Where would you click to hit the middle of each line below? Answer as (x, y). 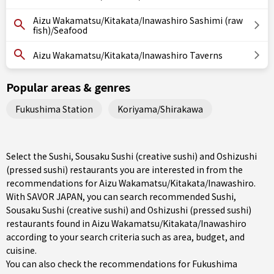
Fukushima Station (54, 109)
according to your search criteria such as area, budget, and (125, 237)
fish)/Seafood (60, 30)
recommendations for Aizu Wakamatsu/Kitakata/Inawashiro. (131, 183)
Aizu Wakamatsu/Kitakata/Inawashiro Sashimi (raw (138, 20)
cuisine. (21, 250)
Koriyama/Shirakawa (160, 109)
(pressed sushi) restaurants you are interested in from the (124, 169)
